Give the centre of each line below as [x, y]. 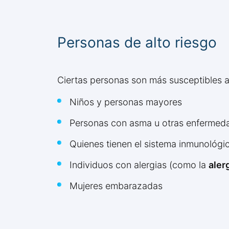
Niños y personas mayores [126, 102]
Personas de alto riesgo [137, 43]
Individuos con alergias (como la [139, 165]
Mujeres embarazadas [116, 186]
